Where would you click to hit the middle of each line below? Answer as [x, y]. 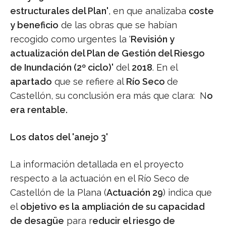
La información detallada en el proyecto [97, 164]
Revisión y [153, 39]
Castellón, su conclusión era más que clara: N [108, 96]
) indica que [187, 193]
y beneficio [34, 25]
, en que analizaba [149, 11]
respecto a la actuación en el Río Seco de [100, 179]
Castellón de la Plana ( [58, 193]
